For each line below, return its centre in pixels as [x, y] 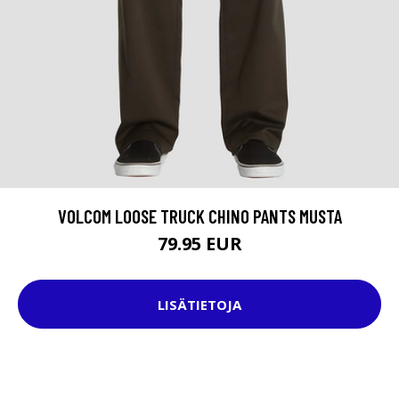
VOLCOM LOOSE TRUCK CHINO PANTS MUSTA [199, 216]
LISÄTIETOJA [199, 304]
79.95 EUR [199, 244]
